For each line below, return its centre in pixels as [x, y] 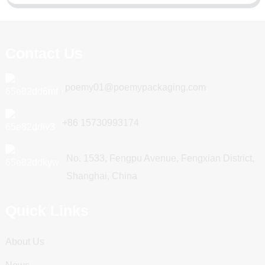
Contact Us [44, 53]
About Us [25, 241]
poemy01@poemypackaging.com [135, 87]
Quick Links [47, 210]
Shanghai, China [101, 176]
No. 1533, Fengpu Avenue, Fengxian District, [160, 158]
